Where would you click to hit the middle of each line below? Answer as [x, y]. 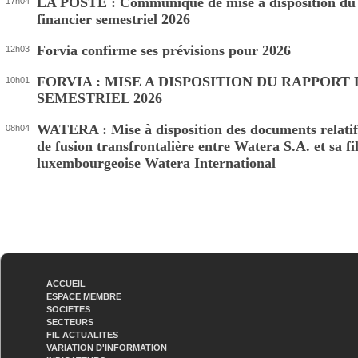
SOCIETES [68, 309]
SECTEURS [70, 322]
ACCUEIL [66, 284]
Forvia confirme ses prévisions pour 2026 [164, 50]
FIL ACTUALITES [82, 335]
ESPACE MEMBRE [84, 296]
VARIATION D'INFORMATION [107, 348]
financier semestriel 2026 [113, 19]
